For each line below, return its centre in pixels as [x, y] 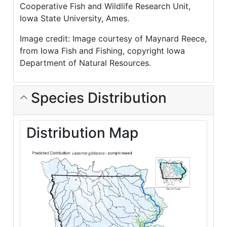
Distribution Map [82, 133]
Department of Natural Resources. [85, 63]
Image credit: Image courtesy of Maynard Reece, [113, 39]
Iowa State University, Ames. [74, 18]
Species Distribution [97, 98]
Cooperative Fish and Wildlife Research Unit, [105, 6]
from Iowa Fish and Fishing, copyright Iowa [102, 51]
